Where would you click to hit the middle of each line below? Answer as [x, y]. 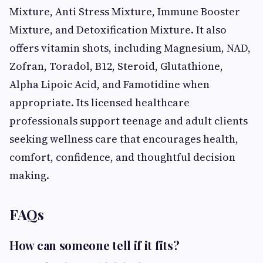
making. [29, 175]
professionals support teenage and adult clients [129, 120]
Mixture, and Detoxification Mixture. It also [118, 29]
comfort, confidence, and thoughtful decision [122, 157]
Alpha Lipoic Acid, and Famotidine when [109, 84]
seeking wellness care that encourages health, [124, 139]
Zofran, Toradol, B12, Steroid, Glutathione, [116, 66]
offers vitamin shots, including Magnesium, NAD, [130, 48]
